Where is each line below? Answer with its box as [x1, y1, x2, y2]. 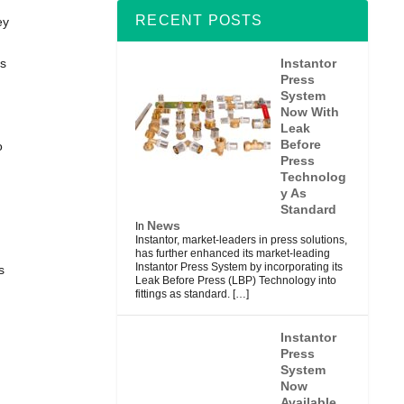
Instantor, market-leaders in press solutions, [135, 233, 348, 246]
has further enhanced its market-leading [135, 246, 331, 260]
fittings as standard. [135, 287, 231, 300]
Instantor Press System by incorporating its [135, 260, 344, 273]
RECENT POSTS [135, 12, 263, 28]
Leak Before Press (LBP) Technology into [135, 273, 337, 287]
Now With [280, 104, 339, 119]
